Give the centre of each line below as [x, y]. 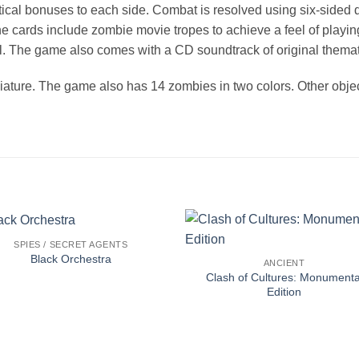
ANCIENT [284, 263]
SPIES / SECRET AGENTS [71, 244]
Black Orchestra [71, 259]
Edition [284, 292]
